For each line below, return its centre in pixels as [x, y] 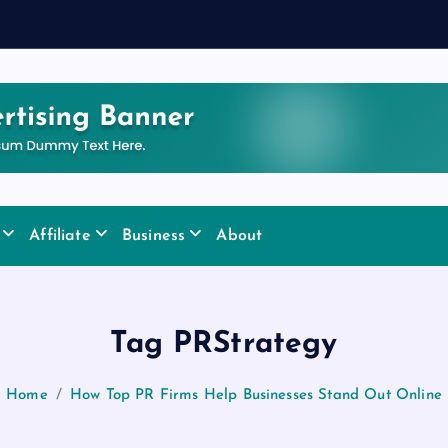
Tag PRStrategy [224, 344]
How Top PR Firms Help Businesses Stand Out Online [255, 395]
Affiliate [60, 236]
